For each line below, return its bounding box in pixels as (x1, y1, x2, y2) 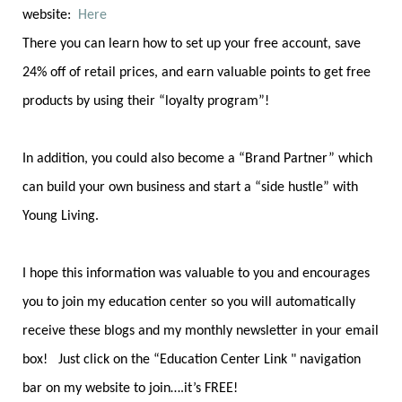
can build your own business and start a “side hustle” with (22, 180, 358, 196)
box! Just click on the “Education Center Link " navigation (22, 353, 361, 368)
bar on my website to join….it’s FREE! (22, 381, 238, 397)
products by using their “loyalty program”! (22, 94, 269, 109)
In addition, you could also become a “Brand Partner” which (22, 152, 372, 167)
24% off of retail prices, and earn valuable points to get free (22, 66, 371, 81)
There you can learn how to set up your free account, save (22, 37, 361, 52)
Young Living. (22, 209, 106, 224)
